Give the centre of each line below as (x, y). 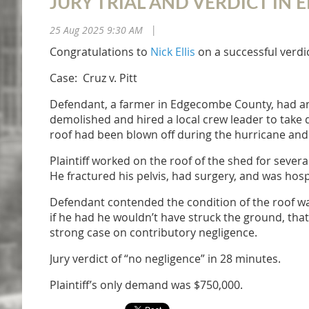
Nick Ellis (173, 52)
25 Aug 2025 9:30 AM (96, 30)
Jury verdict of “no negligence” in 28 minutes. (165, 259)
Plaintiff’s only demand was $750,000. (146, 285)
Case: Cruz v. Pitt (93, 78)
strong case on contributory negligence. (153, 232)
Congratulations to (100, 52)
